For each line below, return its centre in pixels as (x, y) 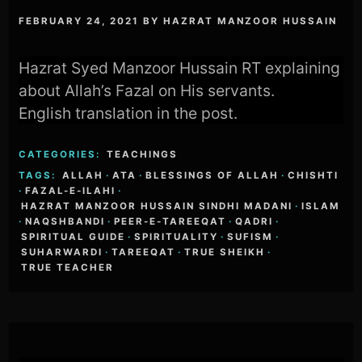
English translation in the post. (128, 114)
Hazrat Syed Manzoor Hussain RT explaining (180, 68)
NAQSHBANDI (65, 222)
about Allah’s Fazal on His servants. (147, 91)
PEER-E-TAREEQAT (170, 222)
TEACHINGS (143, 155)
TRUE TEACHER (68, 268)
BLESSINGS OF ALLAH (213, 176)
